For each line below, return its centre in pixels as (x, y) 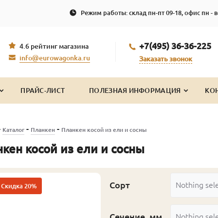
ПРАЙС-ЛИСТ (43, 90)
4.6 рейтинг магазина (54, 46)
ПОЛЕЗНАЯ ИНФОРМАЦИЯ (135, 90)
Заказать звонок (166, 59)
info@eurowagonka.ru (55, 58)
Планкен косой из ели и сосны (104, 129)
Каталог (13, 129)
